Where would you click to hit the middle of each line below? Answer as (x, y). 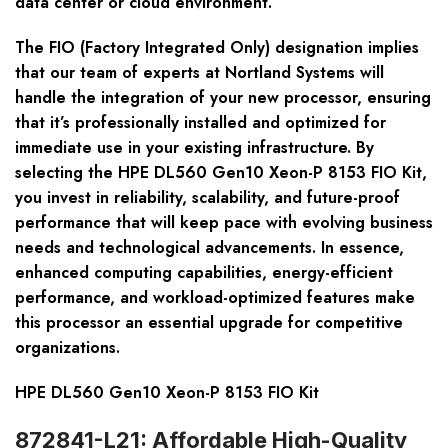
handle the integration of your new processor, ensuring (223, 98)
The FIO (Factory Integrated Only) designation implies (217, 48)
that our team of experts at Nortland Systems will (199, 73)
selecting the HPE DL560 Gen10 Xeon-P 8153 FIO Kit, (221, 173)
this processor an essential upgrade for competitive (209, 323)
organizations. (67, 348)
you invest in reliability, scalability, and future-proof (207, 198)
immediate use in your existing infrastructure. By (194, 148)
